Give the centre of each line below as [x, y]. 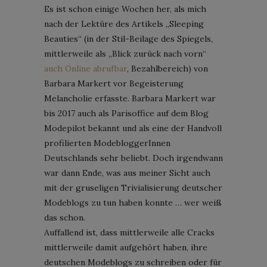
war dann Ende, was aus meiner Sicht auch [127, 173]
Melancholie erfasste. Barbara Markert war [130, 98]
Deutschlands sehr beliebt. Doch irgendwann [133, 158]
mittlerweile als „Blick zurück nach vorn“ [125, 53]
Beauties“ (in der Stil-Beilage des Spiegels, [128, 38]
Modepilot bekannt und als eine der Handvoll [133, 128]
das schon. [65, 217]
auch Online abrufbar [86, 68]
